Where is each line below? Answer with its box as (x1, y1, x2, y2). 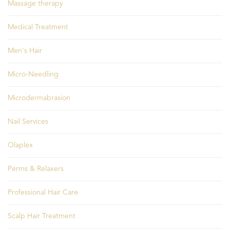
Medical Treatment (8, 24, 68, 31)
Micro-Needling (8, 71, 59, 79)
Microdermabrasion (8, 94, 70, 102)
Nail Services (8, 118, 48, 126)
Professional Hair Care (8, 189, 78, 197)
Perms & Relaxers (8, 165, 64, 173)
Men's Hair (8, 47, 42, 55)
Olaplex (8, 142, 33, 149)
